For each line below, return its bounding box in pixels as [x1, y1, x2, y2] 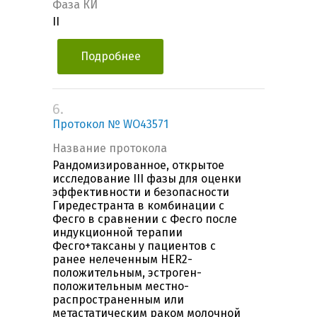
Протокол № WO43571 [52, 117, 168, 132]
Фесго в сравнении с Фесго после [52, 212, 237, 226]
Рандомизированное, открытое [52, 158, 224, 173]
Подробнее [80, 50, 141, 64]
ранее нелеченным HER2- [52, 253, 192, 267]
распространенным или [52, 293, 184, 307]
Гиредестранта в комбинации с [52, 199, 224, 213]
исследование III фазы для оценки [52, 172, 241, 186]
